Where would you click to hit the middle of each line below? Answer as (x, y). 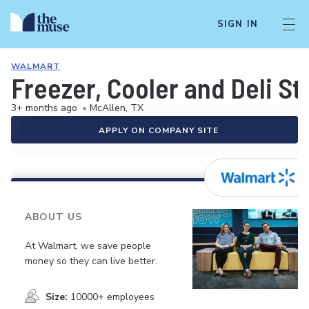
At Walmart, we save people (88, 246)
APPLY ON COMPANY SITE (159, 130)
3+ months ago (44, 108)
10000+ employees (112, 297)
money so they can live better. (91, 261)
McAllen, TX (117, 108)
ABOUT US (53, 217)
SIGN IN (237, 24)
